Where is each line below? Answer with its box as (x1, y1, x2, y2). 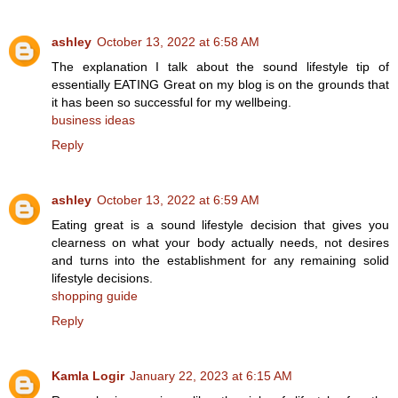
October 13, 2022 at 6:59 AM (97, 192, 259, 207)
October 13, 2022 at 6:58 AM (97, 34, 259, 49)
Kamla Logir (52, 368, 124, 383)
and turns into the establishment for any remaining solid (52, 252, 389, 267)
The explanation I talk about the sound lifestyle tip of (52, 59, 389, 74)
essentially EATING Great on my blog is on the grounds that (52, 76, 389, 92)
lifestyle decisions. (52, 270, 153, 285)
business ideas (52, 112, 135, 127)
